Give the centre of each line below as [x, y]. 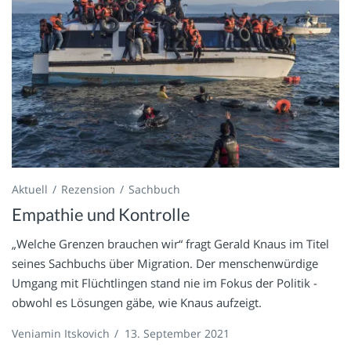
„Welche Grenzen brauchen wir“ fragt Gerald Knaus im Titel [170, 244]
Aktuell [30, 190]
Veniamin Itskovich [61, 334]
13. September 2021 [177, 334]
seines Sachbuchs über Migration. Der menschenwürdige [165, 264]
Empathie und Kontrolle [101, 215]
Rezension [88, 190]
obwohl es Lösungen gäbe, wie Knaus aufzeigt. [137, 303]
